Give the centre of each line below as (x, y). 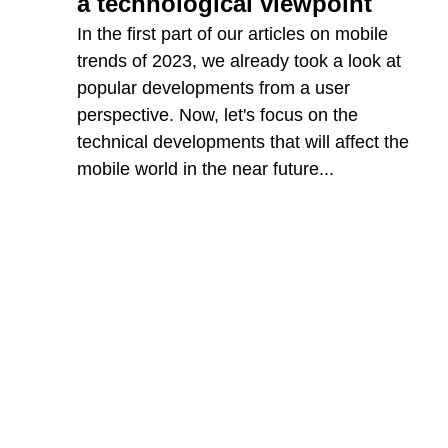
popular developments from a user (214, 87)
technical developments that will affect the (243, 141)
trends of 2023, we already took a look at (239, 60)
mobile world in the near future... (206, 168)
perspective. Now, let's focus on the (218, 114)
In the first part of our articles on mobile (233, 33)
